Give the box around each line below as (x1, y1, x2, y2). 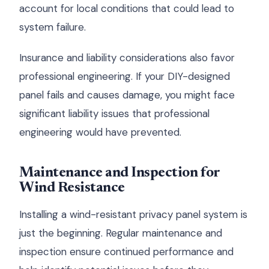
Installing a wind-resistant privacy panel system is (19, 208, 247, 221)
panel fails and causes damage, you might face (19, 88, 235, 101)
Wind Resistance (19, 181, 125, 195)
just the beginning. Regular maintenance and (19, 226, 222, 240)
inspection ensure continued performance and (19, 245, 234, 258)
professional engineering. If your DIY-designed (19, 70, 230, 83)
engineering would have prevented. (19, 125, 181, 139)
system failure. (19, 20, 86, 34)
